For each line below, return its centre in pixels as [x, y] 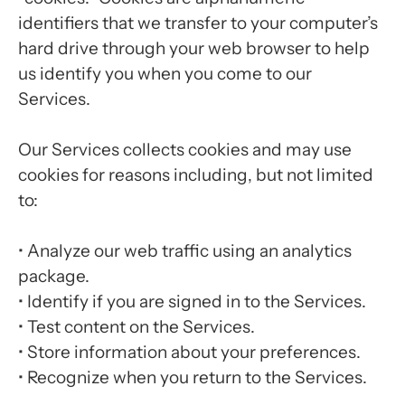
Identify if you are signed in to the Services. [197, 301]
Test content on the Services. [141, 327]
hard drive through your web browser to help [194, 48]
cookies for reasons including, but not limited [196, 175]
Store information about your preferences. [194, 352]
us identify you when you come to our [165, 74]
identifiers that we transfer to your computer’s [198, 23]
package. [54, 276]
